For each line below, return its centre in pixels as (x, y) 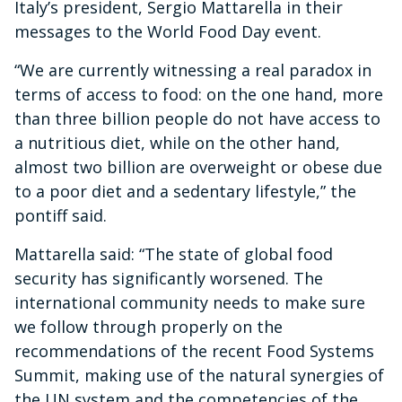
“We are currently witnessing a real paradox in (193, 70)
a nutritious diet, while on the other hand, (177, 143)
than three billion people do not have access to (197, 118)
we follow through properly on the (149, 327)
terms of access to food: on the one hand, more (199, 94)
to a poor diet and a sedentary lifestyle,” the (185, 191)
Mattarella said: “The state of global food (174, 254)
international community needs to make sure (190, 302)
